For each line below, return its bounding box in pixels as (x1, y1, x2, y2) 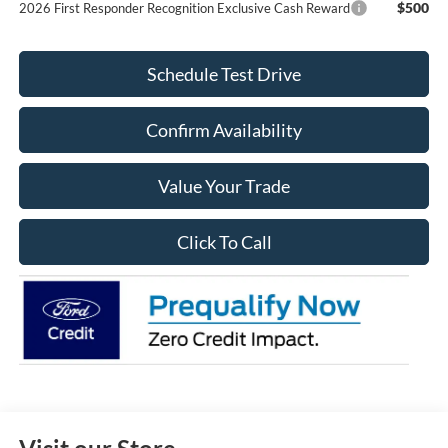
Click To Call (176, 231, 272, 254)
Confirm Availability (146, 119, 302, 142)
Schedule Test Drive (147, 63, 301, 86)
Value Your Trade (158, 175, 290, 198)
